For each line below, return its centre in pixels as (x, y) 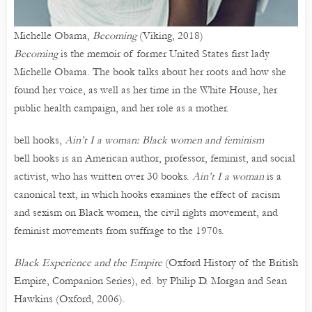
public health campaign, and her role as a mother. (122, 108)
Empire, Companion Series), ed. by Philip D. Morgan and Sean (150, 280)
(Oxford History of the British (230, 262)
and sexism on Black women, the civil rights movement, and (146, 212)
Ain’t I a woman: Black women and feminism (164, 140)
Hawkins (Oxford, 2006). (70, 298)
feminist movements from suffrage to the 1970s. (119, 230)
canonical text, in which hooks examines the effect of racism (147, 194)
